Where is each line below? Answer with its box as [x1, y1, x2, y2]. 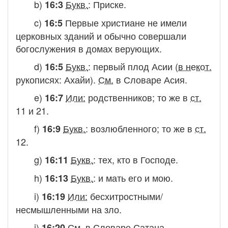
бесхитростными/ [90, 189, 163, 203]
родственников [88, 91, 152, 104]
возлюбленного [91, 122, 157, 135]
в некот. [178, 60, 212, 73]
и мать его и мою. [98, 171, 173, 184]
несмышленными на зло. [16, 203, 122, 216]
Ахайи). [64, 73, 98, 86]
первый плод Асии [93, 60, 175, 73]
